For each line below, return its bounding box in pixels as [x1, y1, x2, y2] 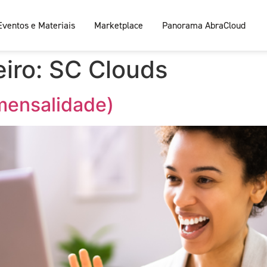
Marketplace [94, 18, 144, 32]
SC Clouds [49, 55, 167, 84]
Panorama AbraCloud [162, 18, 246, 32]
